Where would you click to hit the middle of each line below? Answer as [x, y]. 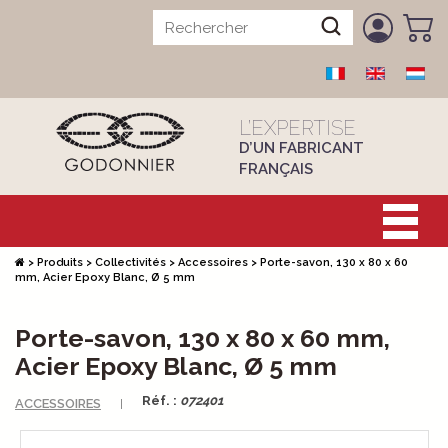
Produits [60, 262]
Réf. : [161, 400]
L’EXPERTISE [297, 128]
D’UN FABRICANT [301, 148]
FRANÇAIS [276, 169]
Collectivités [130, 262]
